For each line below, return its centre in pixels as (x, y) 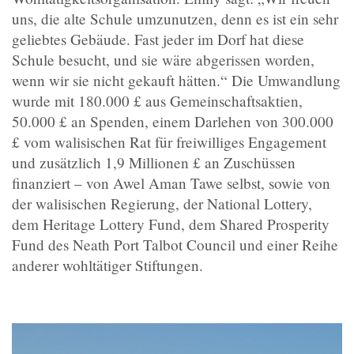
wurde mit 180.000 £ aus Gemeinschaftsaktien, (157, 100)
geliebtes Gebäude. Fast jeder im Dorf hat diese (158, 39)
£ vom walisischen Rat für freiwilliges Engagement (169, 141)
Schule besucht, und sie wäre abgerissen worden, (163, 59)
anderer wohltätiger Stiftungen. (107, 265)
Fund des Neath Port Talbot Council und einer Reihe (175, 244)
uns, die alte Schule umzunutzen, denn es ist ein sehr (175, 18)
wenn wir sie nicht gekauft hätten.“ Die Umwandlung (176, 80)
